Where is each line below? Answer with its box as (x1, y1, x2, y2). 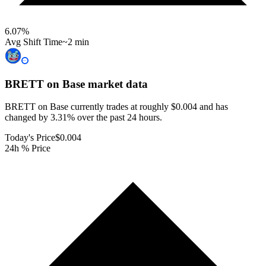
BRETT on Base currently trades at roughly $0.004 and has (5, 102, 228, 112)
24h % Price (5, 143, 50, 154)
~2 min (62, 36, 89, 47)
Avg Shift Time (5, 36, 62, 47)
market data (85, 77, 148, 90)
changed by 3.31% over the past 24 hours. (5, 112, 162, 123)
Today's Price (5, 132, 55, 143)
